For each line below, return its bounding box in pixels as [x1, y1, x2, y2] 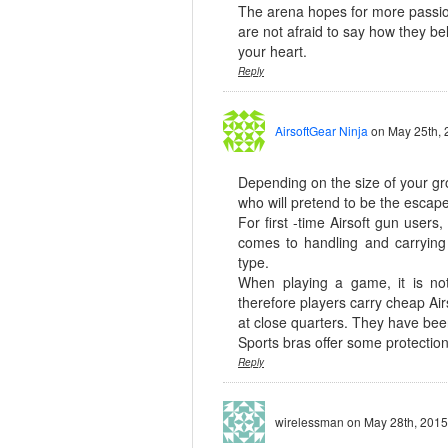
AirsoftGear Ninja [275, 121, 368, 139]
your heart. [238, 40, 307, 61]
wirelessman [275, 412, 347, 430]
